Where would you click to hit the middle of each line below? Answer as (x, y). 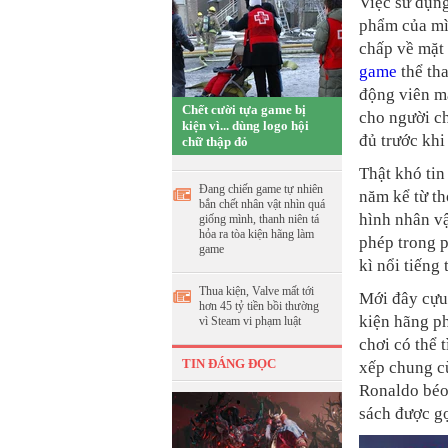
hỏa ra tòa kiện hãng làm (256, 234)
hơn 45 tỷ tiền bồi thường (259, 306)
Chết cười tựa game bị (244, 109)
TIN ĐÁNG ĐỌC (229, 363)
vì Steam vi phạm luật (250, 321)
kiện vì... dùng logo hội (245, 125)
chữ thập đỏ (215, 141)
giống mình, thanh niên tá (259, 219)
